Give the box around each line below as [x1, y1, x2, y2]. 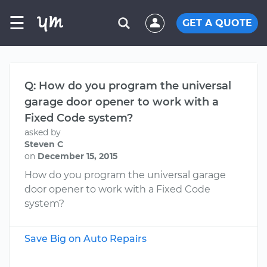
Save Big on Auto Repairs [24, 233, 147, 244]
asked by [24, 127, 61, 138]
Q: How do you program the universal [24, 79, 231, 92]
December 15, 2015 [38, 151, 117, 162]
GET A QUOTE [182, 17, 252, 29]
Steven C [24, 139, 63, 150]
